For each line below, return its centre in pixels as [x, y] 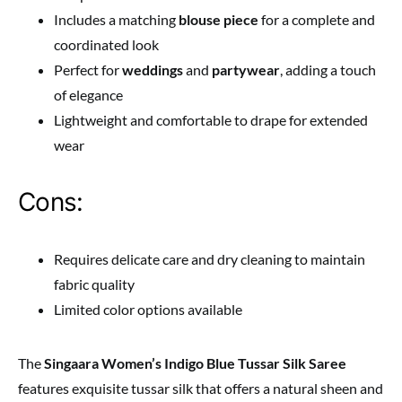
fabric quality [94, 284]
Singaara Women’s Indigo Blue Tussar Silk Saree [195, 363]
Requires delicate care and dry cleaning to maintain [210, 259]
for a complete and [317, 20]
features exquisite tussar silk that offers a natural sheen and [201, 389]
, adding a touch [328, 70]
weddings [153, 70]
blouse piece [218, 20]
